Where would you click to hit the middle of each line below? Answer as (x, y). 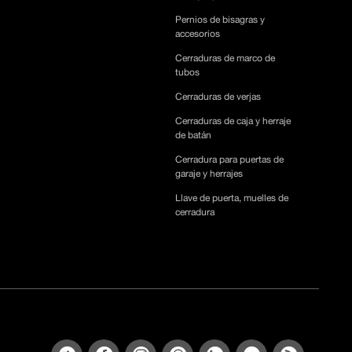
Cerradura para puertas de (230, 159)
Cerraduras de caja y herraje (233, 121)
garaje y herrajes (209, 173)
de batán (194, 135)
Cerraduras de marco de (225, 58)
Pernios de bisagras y (220, 19)
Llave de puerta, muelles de (232, 198)
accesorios (198, 33)
